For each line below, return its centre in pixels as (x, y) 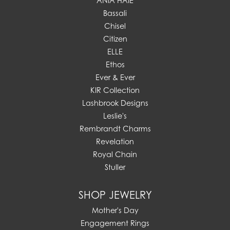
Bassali (115, 13)
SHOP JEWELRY (115, 195)
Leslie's (115, 116)
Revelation (115, 142)
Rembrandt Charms (115, 129)
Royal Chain (115, 155)
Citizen (115, 39)
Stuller (115, 167)
